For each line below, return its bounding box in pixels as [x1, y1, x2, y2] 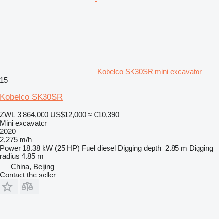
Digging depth [118, 143, 161, 152]
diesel [97, 143, 116, 152]
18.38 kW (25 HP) [22, 143, 80, 152]
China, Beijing [11, 162, 54, 171]
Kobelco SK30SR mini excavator [97, 67, 202, 76]
